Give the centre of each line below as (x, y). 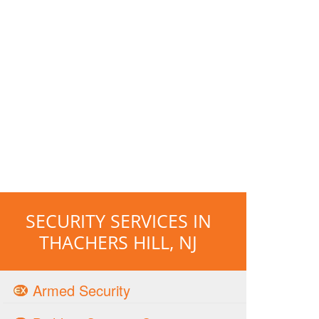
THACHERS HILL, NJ (118, 242)
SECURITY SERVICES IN (118, 221)
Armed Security (82, 290)
